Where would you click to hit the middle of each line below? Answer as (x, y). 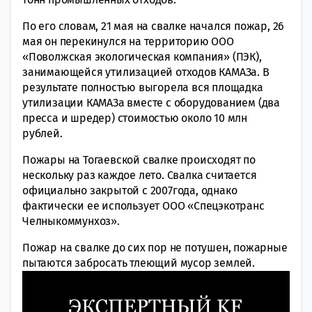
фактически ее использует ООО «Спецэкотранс (143, 205)
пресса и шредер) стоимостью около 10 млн (135, 118)
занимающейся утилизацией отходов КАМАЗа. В (146, 72)
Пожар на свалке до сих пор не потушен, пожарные (155, 247)
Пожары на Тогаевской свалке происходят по (139, 159)
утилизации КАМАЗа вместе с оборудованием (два (151, 102)
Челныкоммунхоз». (71, 221)
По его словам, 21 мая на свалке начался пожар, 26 (154, 26)
